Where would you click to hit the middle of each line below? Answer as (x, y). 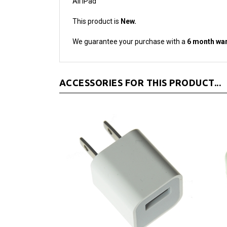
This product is (97, 6)
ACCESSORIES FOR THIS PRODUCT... (140, 67)
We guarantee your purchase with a (130, 26)
